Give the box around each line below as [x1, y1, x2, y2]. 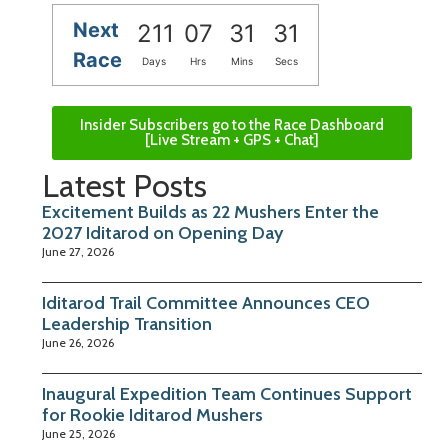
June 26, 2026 [42, 334, 114, 350]
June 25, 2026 [42, 425, 115, 441]
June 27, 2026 [42, 243, 114, 259]
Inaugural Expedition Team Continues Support [42, 382, 412, 405]
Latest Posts [42, 165, 207, 205]
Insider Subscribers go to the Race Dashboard [80, 115, 384, 134]
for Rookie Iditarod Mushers [42, 403, 263, 426]
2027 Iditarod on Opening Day [42, 221, 283, 244]
